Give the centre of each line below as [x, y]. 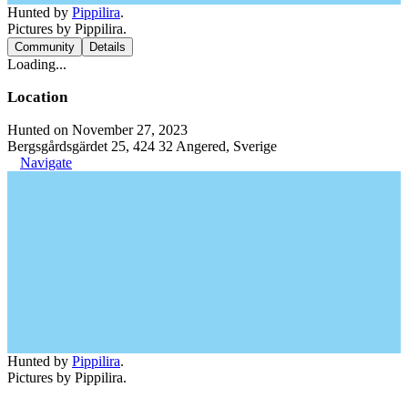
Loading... [37, 64]
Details [107, 47]
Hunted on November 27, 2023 [97, 130]
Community [45, 47]
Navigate [46, 163]
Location [37, 97]
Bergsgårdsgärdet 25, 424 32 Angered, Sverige [142, 146]
